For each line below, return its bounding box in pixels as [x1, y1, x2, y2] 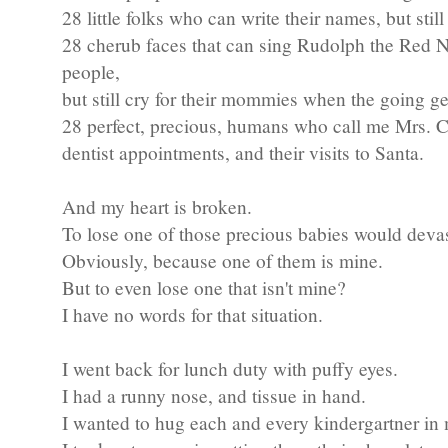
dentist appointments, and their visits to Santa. [62, 140, 424, 166]
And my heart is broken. [62, 194, 252, 220]
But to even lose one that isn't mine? [62, 275, 346, 301]
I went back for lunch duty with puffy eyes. [62, 356, 398, 382]
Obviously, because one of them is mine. [62, 248, 383, 274]
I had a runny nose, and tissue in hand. [62, 383, 366, 409]
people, [62, 59, 120, 85]
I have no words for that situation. [62, 302, 323, 328]
